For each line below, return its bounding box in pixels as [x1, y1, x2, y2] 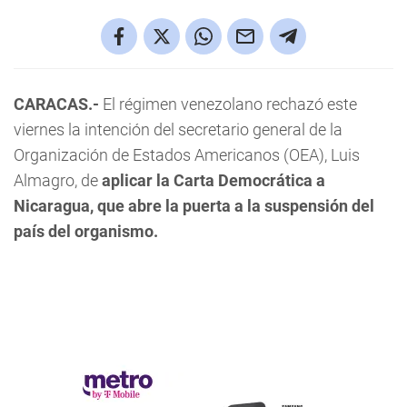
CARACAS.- [14, 94, 99, 114]
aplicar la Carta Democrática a [102, 171, 325, 190]
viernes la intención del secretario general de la [14, 120, 342, 139]
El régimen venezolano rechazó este [99, 94, 357, 114]
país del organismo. [14, 222, 158, 241]
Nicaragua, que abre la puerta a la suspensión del [14, 196, 374, 215]
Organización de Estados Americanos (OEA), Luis [14, 145, 360, 164]
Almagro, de [14, 171, 102, 190]
